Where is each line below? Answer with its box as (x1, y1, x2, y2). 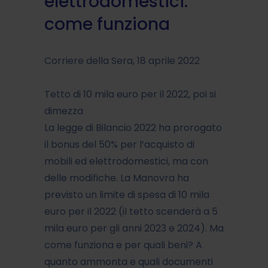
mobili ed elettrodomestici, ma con (44, 154, 208, 168)
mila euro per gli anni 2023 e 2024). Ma (44, 221, 224, 235)
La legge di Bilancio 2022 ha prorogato (44, 120, 222, 135)
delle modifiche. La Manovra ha (44, 170, 189, 185)
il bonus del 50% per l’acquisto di (44, 137, 194, 151)
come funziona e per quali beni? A (44, 237, 202, 252)
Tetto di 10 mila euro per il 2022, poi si (44, 87, 216, 101)
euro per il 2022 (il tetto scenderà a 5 (44, 204, 218, 218)
